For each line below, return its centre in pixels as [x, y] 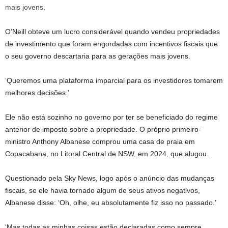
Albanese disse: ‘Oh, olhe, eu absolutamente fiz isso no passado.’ [111, 203]
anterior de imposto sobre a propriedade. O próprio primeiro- [103, 129]
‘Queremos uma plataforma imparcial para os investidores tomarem [114, 80]
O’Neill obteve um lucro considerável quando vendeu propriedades [112, 32]
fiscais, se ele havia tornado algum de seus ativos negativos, [103, 190]
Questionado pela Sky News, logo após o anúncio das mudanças [110, 178]
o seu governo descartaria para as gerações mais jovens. [98, 56]
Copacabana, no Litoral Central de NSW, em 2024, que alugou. [107, 154]
